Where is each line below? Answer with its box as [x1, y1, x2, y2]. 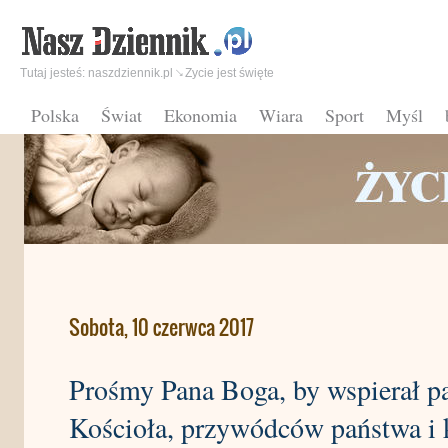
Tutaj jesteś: [20, 66, 88, 80]
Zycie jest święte [185, 66, 274, 80]
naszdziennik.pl [88, 66, 173, 80]
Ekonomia [164, 103, 237, 127]
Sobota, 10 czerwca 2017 [69, 312, 254, 342]
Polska [31, 103, 79, 127]
